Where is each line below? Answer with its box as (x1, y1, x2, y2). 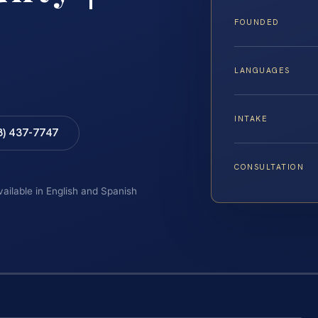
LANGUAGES (234, 65, 290, 75)
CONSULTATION (234, 161, 305, 172)
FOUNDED (234, 16, 280, 27)
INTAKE (234, 113, 268, 124)
